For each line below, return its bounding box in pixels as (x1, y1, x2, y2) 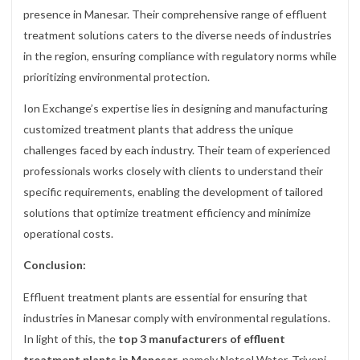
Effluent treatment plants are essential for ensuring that (23, 289, 308, 304)
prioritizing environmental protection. (23, 70, 210, 84)
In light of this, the (23, 331, 118, 346)
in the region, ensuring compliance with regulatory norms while (23, 49, 337, 63)
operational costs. (23, 227, 113, 241)
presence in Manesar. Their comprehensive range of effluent (23, 7, 327, 22)
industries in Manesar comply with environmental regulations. (23, 310, 330, 325)
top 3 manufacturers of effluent (118, 331, 285, 346)
